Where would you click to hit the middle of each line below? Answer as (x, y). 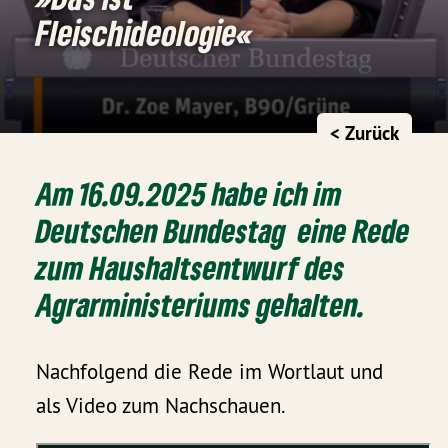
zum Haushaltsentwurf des (191, 267)
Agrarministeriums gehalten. (201, 304)
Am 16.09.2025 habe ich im (189, 193)
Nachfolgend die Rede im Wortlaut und (210, 372)
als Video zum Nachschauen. (161, 406)
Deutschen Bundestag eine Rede (223, 230)
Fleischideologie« (145, 32)
